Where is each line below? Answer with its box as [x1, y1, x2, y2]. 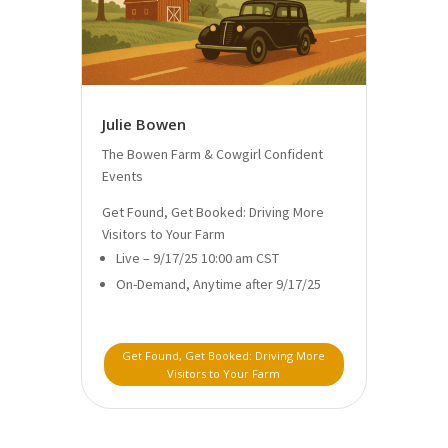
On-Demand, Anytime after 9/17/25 [115, 275, 321, 294]
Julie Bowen [101, 114, 186, 135]
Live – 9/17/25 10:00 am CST [115, 249, 279, 268]
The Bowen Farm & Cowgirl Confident [101, 145, 323, 164]
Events [101, 167, 143, 186]
